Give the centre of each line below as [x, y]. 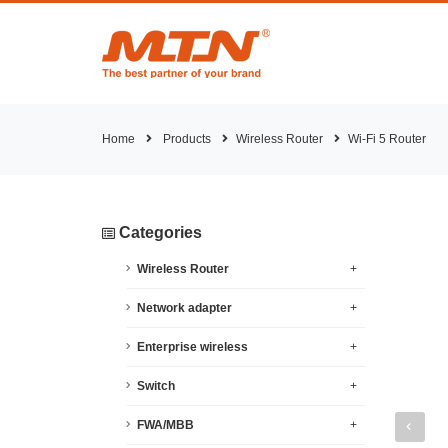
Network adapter [184, 308]
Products [187, 139]
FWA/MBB [165, 425]
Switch [156, 386]
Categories [158, 232]
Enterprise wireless [192, 347]
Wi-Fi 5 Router [387, 139]
